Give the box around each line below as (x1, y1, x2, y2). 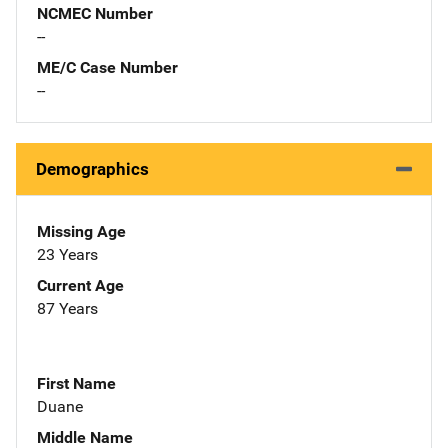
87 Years (37, 298, 98, 318)
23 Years (37, 244, 98, 264)
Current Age (37, 275, 124, 295)
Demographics (36, 158, 149, 179)
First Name (37, 373, 116, 393)
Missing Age (37, 221, 126, 241)
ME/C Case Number (37, 57, 178, 77)
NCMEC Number (37, 3, 153, 23)
